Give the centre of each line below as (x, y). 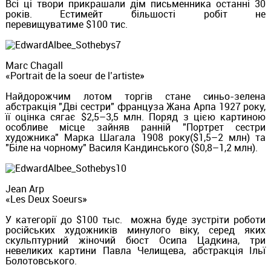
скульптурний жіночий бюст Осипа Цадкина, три (135, 240)
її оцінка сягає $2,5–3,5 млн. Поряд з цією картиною (135, 116)
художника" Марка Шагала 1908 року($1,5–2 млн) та (135, 137)
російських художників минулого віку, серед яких (135, 230)
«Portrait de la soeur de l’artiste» (75, 75)
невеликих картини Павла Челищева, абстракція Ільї (135, 250)
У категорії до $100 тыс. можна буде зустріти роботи (135, 219)
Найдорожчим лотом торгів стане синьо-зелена (135, 96)
